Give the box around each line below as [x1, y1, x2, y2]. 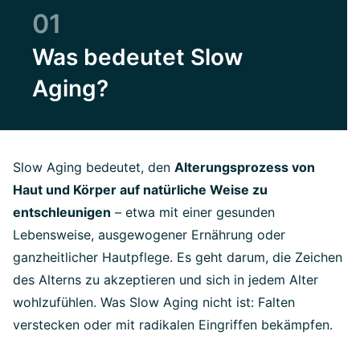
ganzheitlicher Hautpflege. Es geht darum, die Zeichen [13, 249, 342, 265]
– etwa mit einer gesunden [111, 204, 275, 220]
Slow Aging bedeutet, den [13, 159, 174, 175]
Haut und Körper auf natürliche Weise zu [13, 182, 268, 198]
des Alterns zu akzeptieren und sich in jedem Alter [13, 272, 318, 288]
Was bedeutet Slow [32, 43, 243, 71]
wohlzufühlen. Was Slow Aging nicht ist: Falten [13, 294, 295, 310]
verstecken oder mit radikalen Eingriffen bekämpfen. [13, 317, 333, 333]
